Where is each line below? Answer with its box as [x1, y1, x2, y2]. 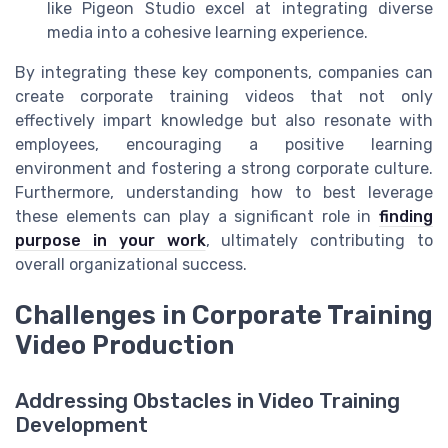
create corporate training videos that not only [15, 87, 433, 107]
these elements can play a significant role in [15, 207, 379, 227]
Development [15, 412, 148, 437]
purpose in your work [15, 231, 206, 251]
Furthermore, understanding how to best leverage [15, 183, 433, 203]
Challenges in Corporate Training [15, 299, 433, 330]
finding [379, 207, 433, 227]
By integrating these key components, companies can [15, 63, 433, 83]
